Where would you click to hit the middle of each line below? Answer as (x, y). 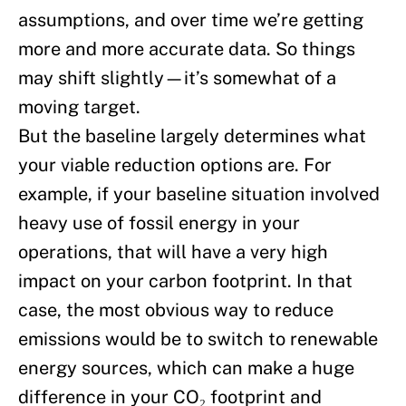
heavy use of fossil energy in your (159, 223)
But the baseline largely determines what (192, 136)
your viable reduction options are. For (175, 165)
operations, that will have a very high (173, 252)
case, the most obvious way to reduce (176, 310)
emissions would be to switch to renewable (198, 339)
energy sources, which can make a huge (186, 368)
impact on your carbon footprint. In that (185, 281)
